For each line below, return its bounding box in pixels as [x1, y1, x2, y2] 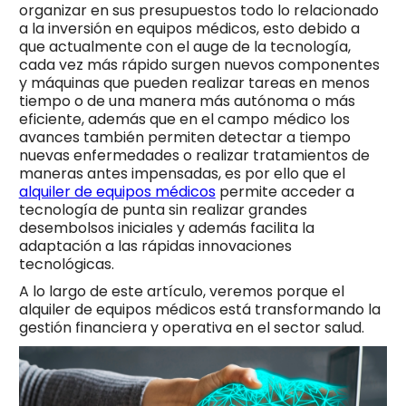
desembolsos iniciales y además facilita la [18, 217, 314, 239]
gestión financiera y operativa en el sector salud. [18, 317, 364, 339]
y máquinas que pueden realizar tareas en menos [18, 72, 370, 94]
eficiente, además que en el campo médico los [18, 109, 350, 130]
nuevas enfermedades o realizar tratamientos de [18, 145, 370, 167]
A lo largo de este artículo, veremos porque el [18, 281, 344, 303]
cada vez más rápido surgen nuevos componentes [18, 54, 380, 76]
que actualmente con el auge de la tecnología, [18, 36, 351, 58]
